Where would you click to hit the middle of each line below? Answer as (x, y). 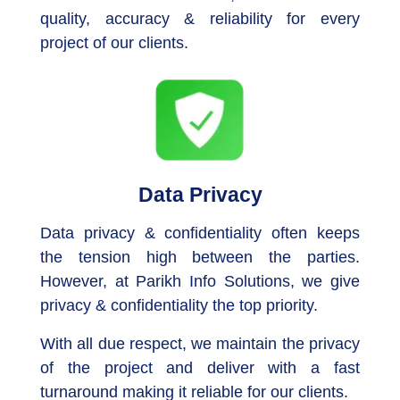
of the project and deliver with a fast (200, 367)
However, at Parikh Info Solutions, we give (200, 281)
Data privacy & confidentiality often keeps (200, 233)
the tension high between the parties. (200, 257)
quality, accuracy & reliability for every (200, 18)
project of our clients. (115, 42)
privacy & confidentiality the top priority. (179, 305)
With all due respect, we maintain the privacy (200, 343)
